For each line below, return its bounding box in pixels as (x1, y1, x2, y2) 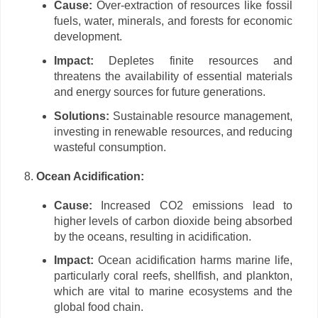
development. (53, 31, 122, 43)
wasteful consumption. (53, 141, 166, 153)
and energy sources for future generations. (53, 86, 265, 99)
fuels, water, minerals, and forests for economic (53, 15, 293, 28)
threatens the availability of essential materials (53, 70, 293, 83)
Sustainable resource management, (109, 109, 293, 122)
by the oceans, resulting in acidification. (53, 230, 251, 243)
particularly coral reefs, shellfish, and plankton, (53, 270, 293, 283)
